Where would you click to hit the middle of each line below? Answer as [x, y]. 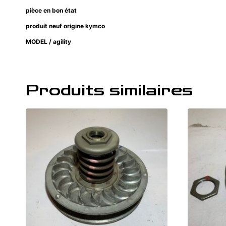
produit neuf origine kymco [65, 26]
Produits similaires [109, 91]
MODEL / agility [50, 42]
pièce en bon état [52, 11]
